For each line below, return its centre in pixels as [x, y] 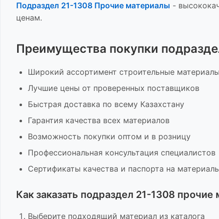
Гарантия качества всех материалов [99, 120]
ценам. [29, 18]
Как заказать [48, 195]
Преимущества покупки [89, 49]
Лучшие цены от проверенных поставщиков [114, 88]
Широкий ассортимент [74, 72]
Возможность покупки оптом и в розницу [109, 136]
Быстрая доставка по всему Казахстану [106, 104]
